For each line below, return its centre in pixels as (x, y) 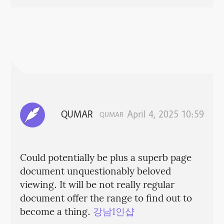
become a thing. (56, 212)
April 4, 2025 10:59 (166, 115)
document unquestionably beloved (95, 172)
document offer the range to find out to (106, 199)
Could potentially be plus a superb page (105, 158)
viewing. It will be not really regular (97, 185)
